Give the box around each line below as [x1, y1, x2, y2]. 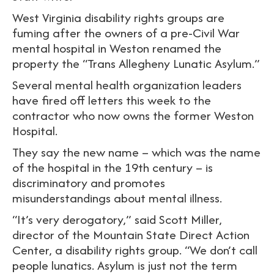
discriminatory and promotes [12, 174, 165, 192]
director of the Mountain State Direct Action [12, 226, 250, 244]
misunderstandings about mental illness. [12, 189, 222, 207]
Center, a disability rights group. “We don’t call [12, 241, 257, 259]
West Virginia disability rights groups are [12, 9, 224, 27]
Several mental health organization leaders [12, 76, 242, 94]
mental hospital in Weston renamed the [12, 39, 221, 57]
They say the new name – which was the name [12, 143, 261, 161]
